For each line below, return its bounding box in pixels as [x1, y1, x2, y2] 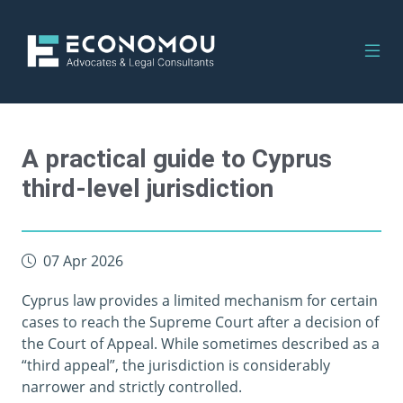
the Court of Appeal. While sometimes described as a [22, 334, 380, 354]
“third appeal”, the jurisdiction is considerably [22, 355, 330, 375]
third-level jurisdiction [22, 174, 273, 203]
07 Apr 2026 [43, 251, 123, 271]
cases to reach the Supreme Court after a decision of [22, 312, 379, 332]
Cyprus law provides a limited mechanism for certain [22, 291, 378, 310]
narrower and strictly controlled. [22, 377, 242, 397]
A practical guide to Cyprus [22, 144, 332, 174]
